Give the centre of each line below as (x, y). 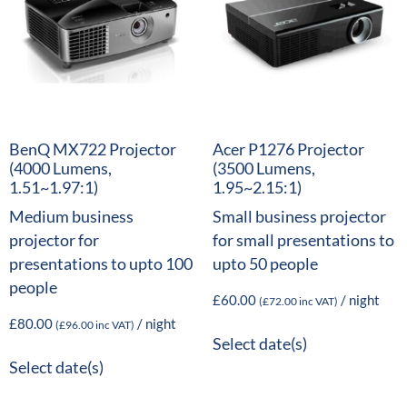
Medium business (71, 217)
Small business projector (299, 217)
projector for (54, 241)
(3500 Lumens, (264, 169)
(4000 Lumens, (60, 169)
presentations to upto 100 (101, 264)
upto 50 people (265, 264)
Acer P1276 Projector (288, 150)
